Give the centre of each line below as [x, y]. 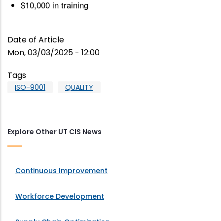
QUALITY [79, 88]
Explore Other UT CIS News [55, 132]
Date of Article [36, 40]
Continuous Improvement [61, 171]
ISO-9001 [30, 88]
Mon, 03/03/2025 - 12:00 [54, 53]
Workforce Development [60, 197]
